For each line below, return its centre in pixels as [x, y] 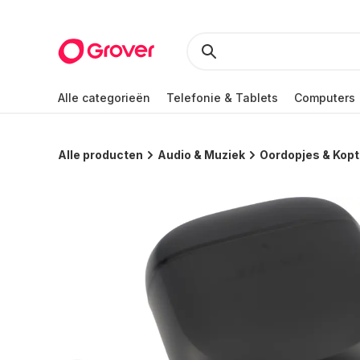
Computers [325, 97]
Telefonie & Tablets [222, 97]
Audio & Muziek [201, 155]
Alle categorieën [104, 97]
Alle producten [100, 155]
